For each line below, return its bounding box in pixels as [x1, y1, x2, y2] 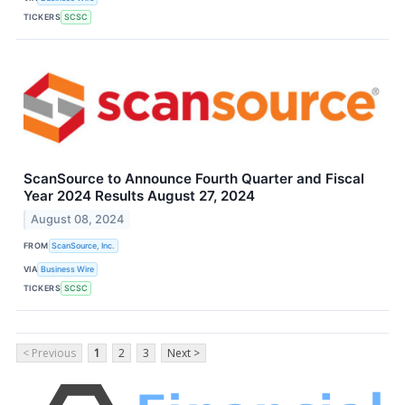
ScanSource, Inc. [52, 240, 116, 251]
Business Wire [41, 264, 95, 275]
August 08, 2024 [31, 212, 125, 226]
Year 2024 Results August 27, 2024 [24, 186, 255, 204]
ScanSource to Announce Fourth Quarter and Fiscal [24, 169, 364, 187]
